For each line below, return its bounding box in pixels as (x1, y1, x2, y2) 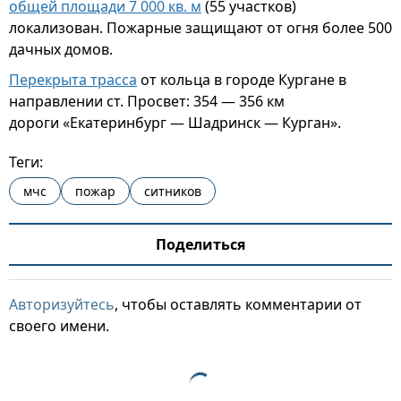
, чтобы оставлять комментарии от (115, 294, 362, 314)
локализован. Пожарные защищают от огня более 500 (9, 18, 392, 38)
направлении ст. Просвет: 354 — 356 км (9, 91, 285, 111)
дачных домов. (9, 39, 116, 59)
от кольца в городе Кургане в (137, 70, 346, 90)
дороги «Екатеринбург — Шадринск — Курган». (9, 113, 341, 132)
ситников (144, 183, 201, 200)
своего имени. (9, 316, 109, 336)
